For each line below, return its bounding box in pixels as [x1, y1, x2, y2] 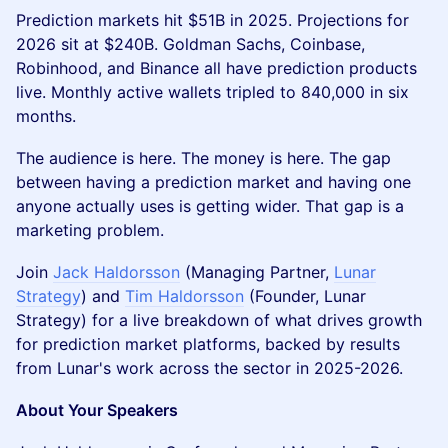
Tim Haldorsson [125, 286, 244, 306]
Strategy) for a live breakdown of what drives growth [16, 310, 422, 330]
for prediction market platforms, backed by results [16, 334, 400, 354]
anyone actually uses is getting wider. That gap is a [16, 196, 404, 216]
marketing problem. [16, 220, 164, 240]
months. [16, 106, 76, 126]
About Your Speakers [16, 400, 178, 420]
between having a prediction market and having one [16, 172, 411, 192]
